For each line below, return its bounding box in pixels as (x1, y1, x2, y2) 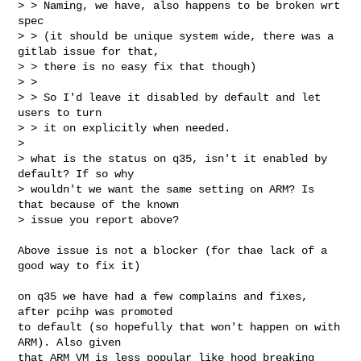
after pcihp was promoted (18, 305, 173, 318)
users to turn (18, 106, 102, 119)
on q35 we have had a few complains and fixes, (18, 289, 309, 303)
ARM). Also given (18, 335, 122, 349)
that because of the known (18, 197, 180, 211)
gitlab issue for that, (18, 44, 160, 58)
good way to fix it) (18, 259, 141, 272)
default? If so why (18, 167, 135, 180)
